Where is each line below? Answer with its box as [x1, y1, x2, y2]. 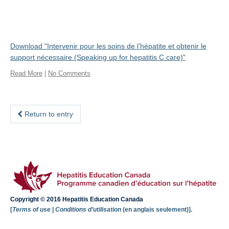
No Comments [48, 70, 90, 77]
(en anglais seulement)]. [123, 206, 192, 214]
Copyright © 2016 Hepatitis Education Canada [10, 196, 143, 203]
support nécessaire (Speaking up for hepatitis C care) [10, 53, 183, 61]
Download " [10, 42, 47, 50]
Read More [10, 70, 42, 77]
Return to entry [22, 110, 73, 118]
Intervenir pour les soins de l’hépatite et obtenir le [47, 42, 207, 50]
